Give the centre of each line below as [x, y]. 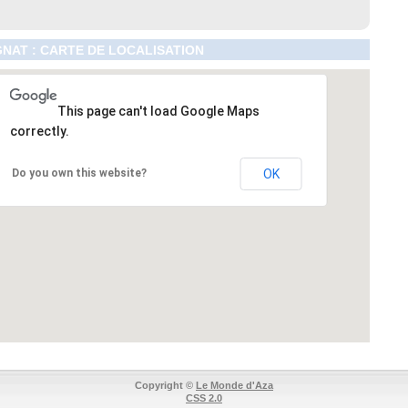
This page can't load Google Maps [158, 111]
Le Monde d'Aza [235, 385]
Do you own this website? [79, 173]
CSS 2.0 [204, 398]
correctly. [39, 131]
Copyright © [165, 385]
